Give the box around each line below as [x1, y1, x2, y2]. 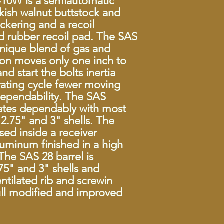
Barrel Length [180, 84, 223, 93]
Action [191, 42, 212, 51]
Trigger [190, 189, 213, 198]
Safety [192, 210, 211, 219]
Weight [190, 126, 213, 135]
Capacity [188, 63, 215, 72]
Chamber [186, 21, 216, 30]
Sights [191, 147, 211, 156]
